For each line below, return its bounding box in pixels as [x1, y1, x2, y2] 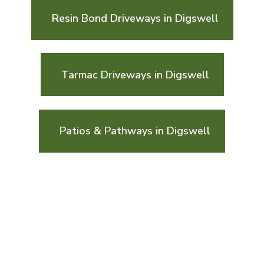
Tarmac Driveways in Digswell [61, 67, 209, 82]
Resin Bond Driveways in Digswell [52, 11, 219, 25]
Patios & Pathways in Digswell [60, 124, 211, 138]
